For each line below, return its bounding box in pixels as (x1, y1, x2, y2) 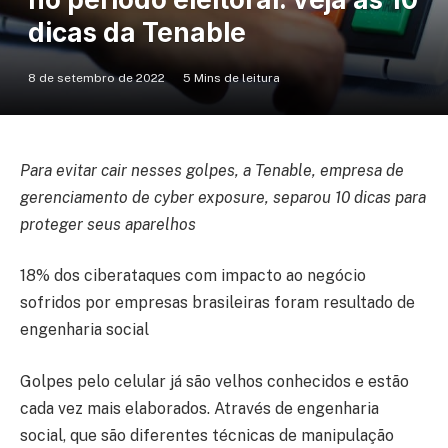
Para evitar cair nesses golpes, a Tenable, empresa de (20, 160, 404, 180)
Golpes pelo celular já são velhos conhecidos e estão (20, 371, 409, 391)
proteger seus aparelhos (20, 214, 196, 234)
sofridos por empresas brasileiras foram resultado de (20, 293, 415, 313)
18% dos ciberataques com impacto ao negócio (20, 266, 366, 286)
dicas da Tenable (28, 16, 246, 48)
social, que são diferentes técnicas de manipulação (20, 425, 394, 445)
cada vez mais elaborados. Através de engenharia (20, 398, 379, 418)
